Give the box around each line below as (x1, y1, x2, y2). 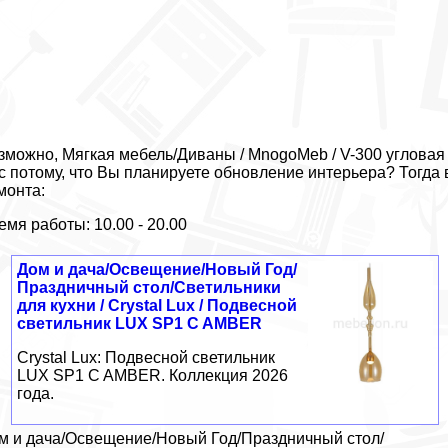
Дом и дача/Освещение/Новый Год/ (17, 260, 298, 278)
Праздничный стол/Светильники (17, 278, 282, 296)
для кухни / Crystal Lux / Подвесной (17, 296, 298, 314)
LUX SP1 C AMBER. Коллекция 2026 (17, 366, 289, 384)
